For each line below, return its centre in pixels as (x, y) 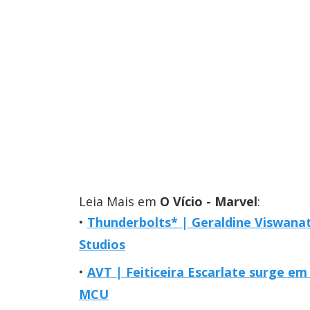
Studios (102, 244)
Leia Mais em (119, 201)
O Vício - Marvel (209, 201)
